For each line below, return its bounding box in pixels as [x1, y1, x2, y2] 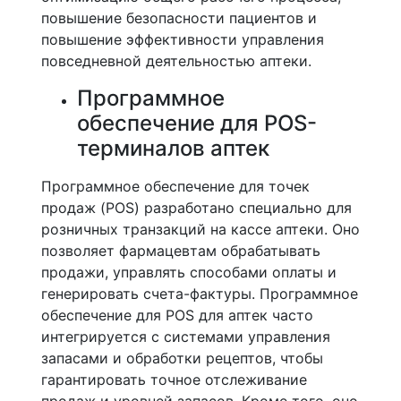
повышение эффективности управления [41, 30, 324, 48]
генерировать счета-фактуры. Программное [41, 285, 358, 303]
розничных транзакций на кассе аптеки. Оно [41, 220, 360, 238]
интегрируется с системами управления [41, 328, 330, 346]
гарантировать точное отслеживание [41, 371, 307, 388]
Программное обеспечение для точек [41, 177, 310, 195]
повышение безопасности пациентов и [41, 9, 317, 27]
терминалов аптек [77, 135, 269, 161]
